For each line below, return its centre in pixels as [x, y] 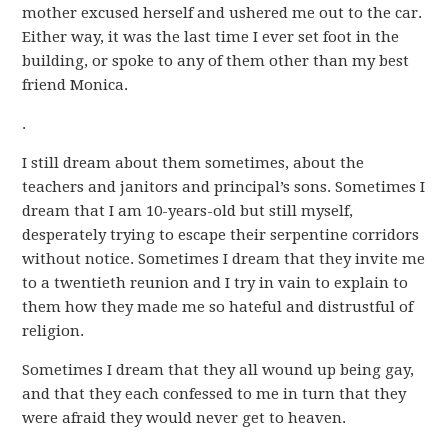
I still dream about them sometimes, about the [193, 163]
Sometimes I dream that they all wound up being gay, [218, 370]
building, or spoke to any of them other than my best [216, 61]
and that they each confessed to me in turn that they [214, 394]
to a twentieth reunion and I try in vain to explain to [215, 283]
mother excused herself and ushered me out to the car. [222, 13]
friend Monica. [75, 85]
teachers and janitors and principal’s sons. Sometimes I [224, 187]
